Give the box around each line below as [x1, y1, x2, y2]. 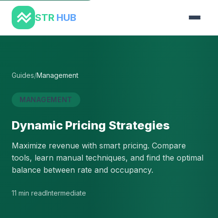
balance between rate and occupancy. [12, 165, 153, 175]
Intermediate [46, 189, 86, 197]
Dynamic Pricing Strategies [12, 118, 170, 132]
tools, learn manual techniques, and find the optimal [12, 153, 203, 163]
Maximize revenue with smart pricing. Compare [12, 141, 186, 150]
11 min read [12, 189, 46, 197]
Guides [12, 71, 34, 79]
